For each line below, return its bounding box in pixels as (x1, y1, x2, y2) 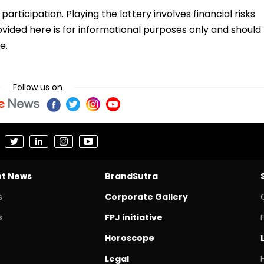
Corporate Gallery (104, 190, 188, 203)
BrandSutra (104, 170, 158, 182)
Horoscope (104, 232, 154, 244)
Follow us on (13, 81, 62, 93)
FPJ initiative (104, 211, 163, 223)
